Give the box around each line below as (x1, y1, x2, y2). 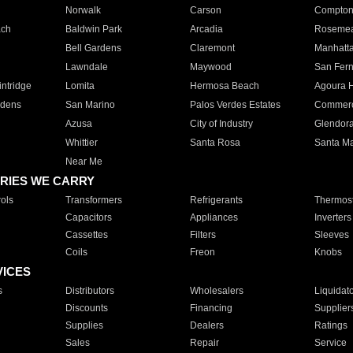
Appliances (189, 212, 238, 223)
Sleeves (314, 229, 349, 240)
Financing (189, 303, 232, 314)
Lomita (65, 80, 95, 91)
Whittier (65, 137, 98, 148)
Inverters (314, 212, 351, 223)
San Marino (65, 99, 115, 110)
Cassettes (65, 229, 108, 240)
